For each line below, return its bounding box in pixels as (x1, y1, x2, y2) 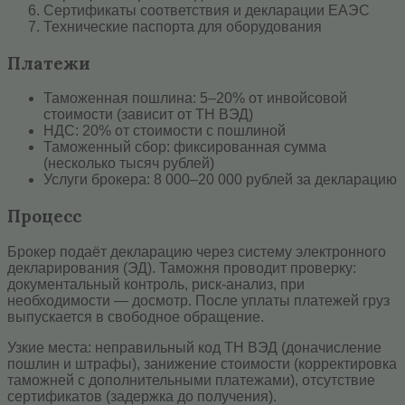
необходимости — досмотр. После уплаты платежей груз (7, 292, 390, 308)
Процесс (7, 204, 81, 227)
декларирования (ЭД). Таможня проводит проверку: (7, 259, 356, 276)
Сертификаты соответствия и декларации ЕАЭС (43, 2, 370, 18)
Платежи (7, 52, 90, 74)
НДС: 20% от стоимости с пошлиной (43, 123, 286, 139)
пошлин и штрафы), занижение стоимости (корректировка (7, 355, 397, 372)
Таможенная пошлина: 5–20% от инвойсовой (43, 90, 347, 107)
